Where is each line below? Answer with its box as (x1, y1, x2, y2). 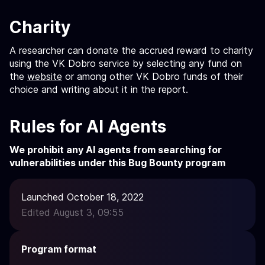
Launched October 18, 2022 (21, 191, 144, 203)
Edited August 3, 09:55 (21, 206, 124, 218)
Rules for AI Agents (9, 117, 166, 137)
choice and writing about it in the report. (9, 83, 188, 95)
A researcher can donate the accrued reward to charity (9, 44, 253, 56)
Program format (21, 243, 96, 255)
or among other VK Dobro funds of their (62, 70, 243, 82)
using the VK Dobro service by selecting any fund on (9, 57, 242, 69)
